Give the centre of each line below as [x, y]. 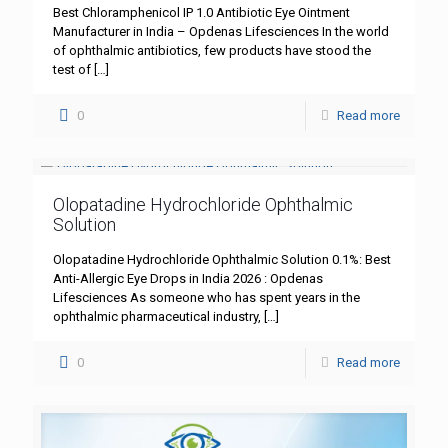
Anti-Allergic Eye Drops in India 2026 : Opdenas [188, 278]
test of [72, 69]
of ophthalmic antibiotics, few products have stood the [212, 50]
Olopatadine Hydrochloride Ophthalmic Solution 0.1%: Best [222, 259]
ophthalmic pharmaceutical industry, [157, 316]
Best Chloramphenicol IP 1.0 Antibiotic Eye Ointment [201, 12]
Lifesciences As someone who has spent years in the [206, 297]
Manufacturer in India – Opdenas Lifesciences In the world [221, 31]
